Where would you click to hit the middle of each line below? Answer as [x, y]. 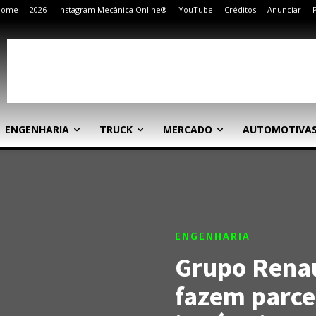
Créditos [240, 10]
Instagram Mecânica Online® [113, 10]
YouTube [196, 10]
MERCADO [188, 129]
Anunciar [284, 10]
